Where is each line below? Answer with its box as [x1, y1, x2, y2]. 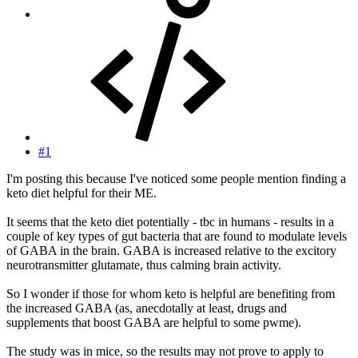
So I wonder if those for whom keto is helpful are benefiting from [6, 286, 335, 300]
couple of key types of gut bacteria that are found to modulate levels [6, 229, 347, 243]
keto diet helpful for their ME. [6, 185, 157, 200]
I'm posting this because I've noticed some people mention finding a [6, 171, 346, 185]
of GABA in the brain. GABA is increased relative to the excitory [6, 243, 336, 257]
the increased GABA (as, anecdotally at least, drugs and [6, 300, 287, 315]
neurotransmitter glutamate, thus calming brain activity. [6, 257, 281, 272]
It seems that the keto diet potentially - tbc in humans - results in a [6, 214, 334, 229]
